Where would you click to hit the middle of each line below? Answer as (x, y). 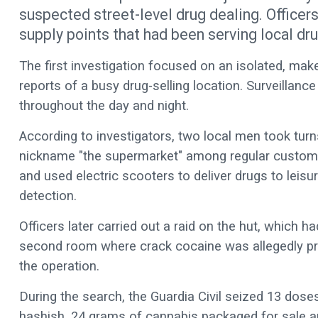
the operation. (59, 266)
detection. (48, 196)
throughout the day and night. (104, 105)
